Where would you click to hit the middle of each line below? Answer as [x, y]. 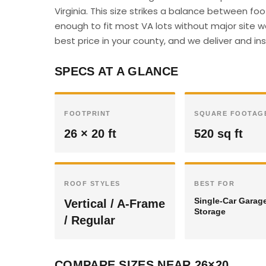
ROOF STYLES [92, 183]
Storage [210, 211]
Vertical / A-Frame [115, 204]
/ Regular [90, 220]
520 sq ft [218, 134]
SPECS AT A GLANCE [117, 71]
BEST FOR [214, 183]
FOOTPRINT [88, 113]
